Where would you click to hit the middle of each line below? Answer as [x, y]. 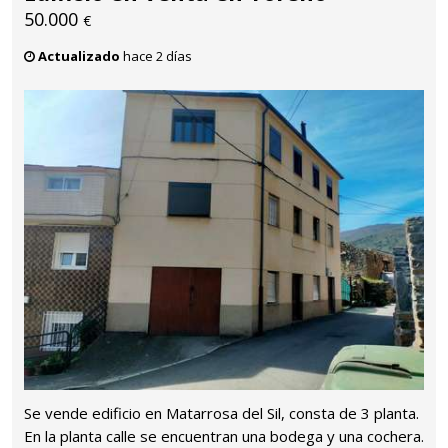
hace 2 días [156, 55]
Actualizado [79, 55]
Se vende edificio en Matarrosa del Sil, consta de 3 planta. [221, 413]
